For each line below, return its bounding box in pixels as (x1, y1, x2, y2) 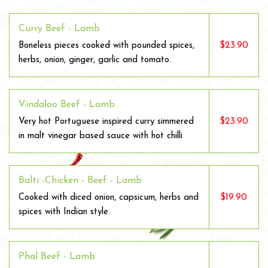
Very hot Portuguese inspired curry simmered (19, 117, 194, 126)
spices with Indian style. (19, 208, 110, 217)
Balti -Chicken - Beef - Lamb (19, 176, 142, 185)
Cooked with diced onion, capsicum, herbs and (19, 193, 199, 202)
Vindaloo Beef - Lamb (19, 100, 115, 109)
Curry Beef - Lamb (19, 24, 100, 33)
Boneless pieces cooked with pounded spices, (19, 41, 194, 50)
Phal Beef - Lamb (19, 252, 95, 261)
